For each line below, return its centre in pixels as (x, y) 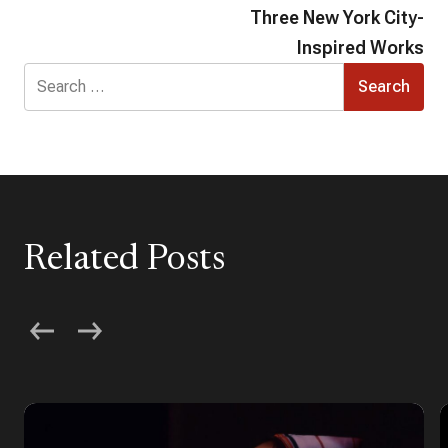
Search (47, 72)
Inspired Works (360, 47)
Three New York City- (337, 17)
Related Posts (124, 260)
